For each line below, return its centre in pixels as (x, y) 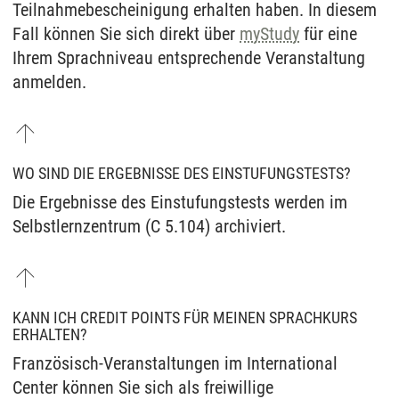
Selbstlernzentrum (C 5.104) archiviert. (151, 227)
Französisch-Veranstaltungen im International (175, 364)
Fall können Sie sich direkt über (126, 34)
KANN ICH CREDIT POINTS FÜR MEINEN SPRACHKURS (185, 318)
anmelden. (49, 82)
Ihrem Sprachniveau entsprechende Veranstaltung (189, 58)
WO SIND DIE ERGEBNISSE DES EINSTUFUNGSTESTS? (182, 174)
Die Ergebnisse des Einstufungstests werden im (180, 203)
